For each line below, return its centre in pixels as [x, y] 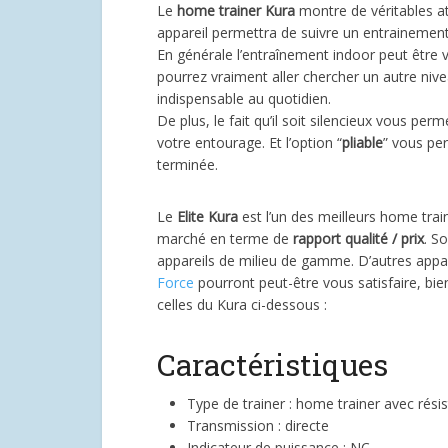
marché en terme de [225, 239]
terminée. [187, 165]
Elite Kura [207, 217]
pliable [362, 143]
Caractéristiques [272, 365]
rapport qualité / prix [358, 239]
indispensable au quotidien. [244, 99]
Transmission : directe [258, 426]
